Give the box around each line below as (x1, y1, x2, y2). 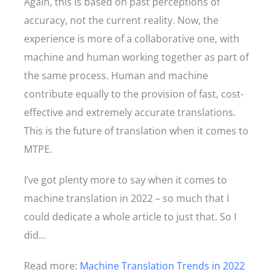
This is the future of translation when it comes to (24, 124, 249, 137)
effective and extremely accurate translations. (24, 106, 236, 119)
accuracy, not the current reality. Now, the (24, 14, 219, 27)
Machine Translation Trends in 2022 (80, 259, 245, 273)
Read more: (24, 259, 80, 273)
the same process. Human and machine (24, 69, 208, 82)
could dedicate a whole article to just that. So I (24, 210, 236, 223)
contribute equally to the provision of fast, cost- (24, 87, 244, 101)
